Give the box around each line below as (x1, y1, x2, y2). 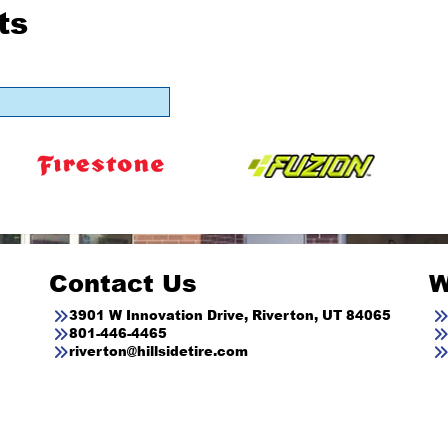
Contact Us (49, 265, 197, 299)
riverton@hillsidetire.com (69, 341, 248, 360)
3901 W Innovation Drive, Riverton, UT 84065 (69, 305, 391, 324)
